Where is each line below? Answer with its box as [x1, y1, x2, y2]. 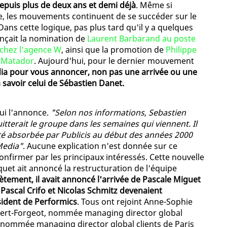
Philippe [166, 44, 197, 56]
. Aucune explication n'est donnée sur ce [23, 140, 177, 152]
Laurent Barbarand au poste [87, 33, 196, 45]
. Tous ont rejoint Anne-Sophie [77, 196, 193, 208]
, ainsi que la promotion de [61, 44, 166, 56]
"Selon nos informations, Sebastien [51, 107, 186, 119]
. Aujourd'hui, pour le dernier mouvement [34, 55, 194, 67]
